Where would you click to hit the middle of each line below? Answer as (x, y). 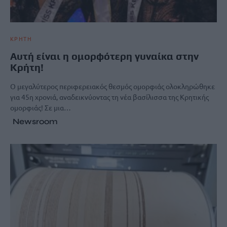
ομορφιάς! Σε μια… (41, 107)
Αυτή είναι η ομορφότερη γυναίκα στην (104, 56)
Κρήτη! (27, 67)
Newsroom (35, 121)
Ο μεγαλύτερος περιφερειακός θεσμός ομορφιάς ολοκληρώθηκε (112, 86)
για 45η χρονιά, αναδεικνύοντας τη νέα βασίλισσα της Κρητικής (109, 97)
